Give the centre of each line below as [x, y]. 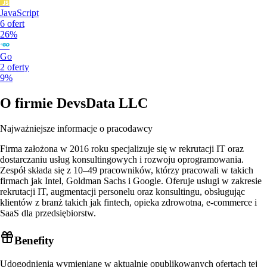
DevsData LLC [102, 103]
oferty [18, 67]
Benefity [34, 240]
